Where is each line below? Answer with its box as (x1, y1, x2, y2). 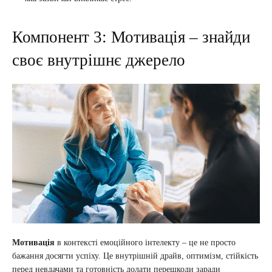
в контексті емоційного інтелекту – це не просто (55, 238, 236, 248)
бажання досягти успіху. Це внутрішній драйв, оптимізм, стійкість (12, 251, 258, 261)
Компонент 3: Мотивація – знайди (12, 28, 250, 47)
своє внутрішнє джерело (12, 51, 185, 70)
